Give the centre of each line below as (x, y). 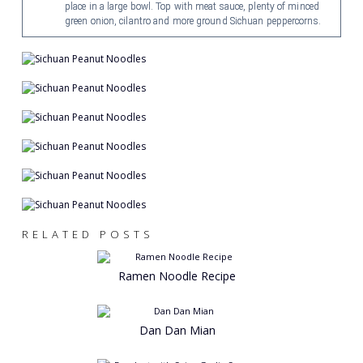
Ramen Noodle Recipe (177, 275)
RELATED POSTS (88, 234)
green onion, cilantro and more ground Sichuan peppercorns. (192, 21)
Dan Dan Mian (177, 330)
